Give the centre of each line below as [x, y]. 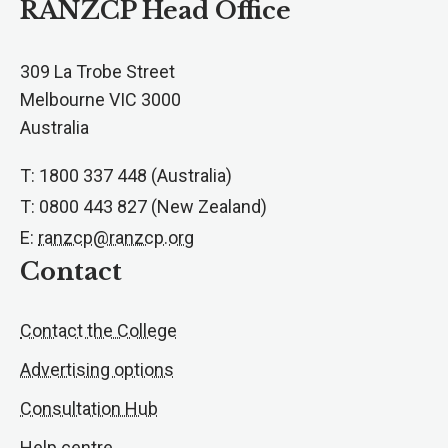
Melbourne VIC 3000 [100, 100]
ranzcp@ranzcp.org [116, 238]
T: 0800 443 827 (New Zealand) [143, 207]
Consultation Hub [89, 409]
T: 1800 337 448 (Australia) [126, 176]
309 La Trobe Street [97, 72]
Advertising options [97, 370]
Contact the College [98, 331]
